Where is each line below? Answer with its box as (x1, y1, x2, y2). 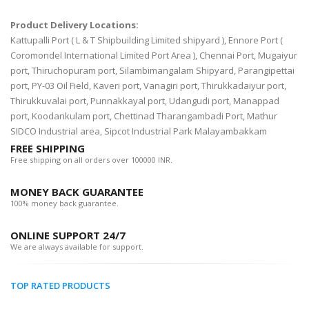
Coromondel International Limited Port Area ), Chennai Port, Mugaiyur (10, 49, 297, 62)
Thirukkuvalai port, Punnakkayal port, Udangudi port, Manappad (10, 94, 279, 108)
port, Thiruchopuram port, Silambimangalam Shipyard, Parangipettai (10, 64, 295, 77)
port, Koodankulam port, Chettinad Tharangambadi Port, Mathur (10, 110, 277, 123)
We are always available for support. (10, 241, 143, 252)
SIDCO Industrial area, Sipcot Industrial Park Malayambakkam (10, 125, 267, 138)
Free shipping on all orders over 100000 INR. (10, 154, 172, 166)
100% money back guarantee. (10, 198, 119, 209)
